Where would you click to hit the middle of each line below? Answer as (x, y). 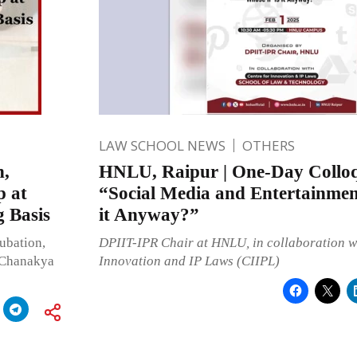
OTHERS (268, 145)
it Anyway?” (149, 214)
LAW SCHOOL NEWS (162, 145)
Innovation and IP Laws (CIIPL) (189, 261)
